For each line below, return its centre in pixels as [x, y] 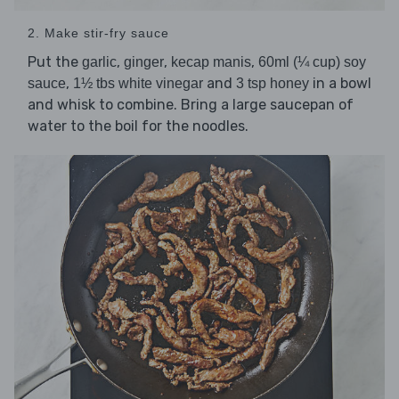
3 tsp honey [273, 84]
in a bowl [340, 84]
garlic [99, 62]
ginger [144, 62]
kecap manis [211, 62]
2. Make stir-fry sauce [98, 33]
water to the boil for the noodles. [138, 126]
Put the [55, 62]
